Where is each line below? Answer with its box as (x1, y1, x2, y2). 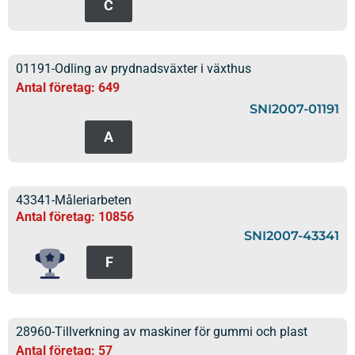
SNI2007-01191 (250, 101, 339, 116)
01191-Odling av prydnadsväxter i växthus (16, 61, 251, 77)
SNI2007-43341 (244, 228, 339, 244)
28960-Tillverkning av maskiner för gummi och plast (16, 324, 307, 340)
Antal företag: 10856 (16, 209, 134, 225)
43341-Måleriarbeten (16, 193, 132, 208)
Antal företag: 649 (16, 80, 120, 96)
